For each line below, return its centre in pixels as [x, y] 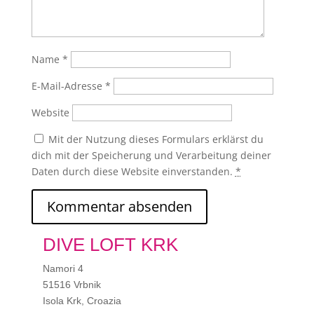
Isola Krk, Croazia [82, 301]
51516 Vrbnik [71, 285]
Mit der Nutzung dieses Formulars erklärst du [156, 139]
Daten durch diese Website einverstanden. [133, 171]
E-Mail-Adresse [68, 86]
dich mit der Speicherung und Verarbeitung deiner [151, 155]
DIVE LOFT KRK [110, 245]
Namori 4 [63, 268]
